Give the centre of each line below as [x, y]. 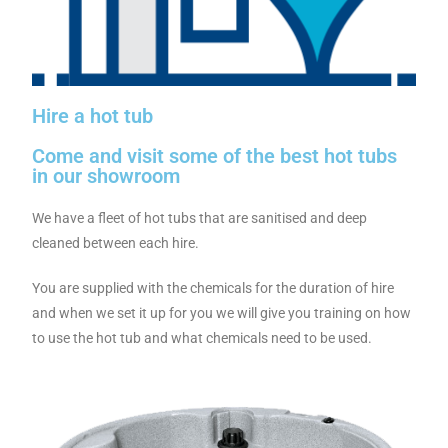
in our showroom [106, 175]
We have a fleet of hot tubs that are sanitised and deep [200, 217]
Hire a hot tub [93, 115]
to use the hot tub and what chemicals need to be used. [202, 337]
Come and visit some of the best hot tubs [215, 155]
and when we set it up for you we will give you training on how [222, 312]
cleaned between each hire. [116, 242]
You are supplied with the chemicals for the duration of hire [213, 287]
